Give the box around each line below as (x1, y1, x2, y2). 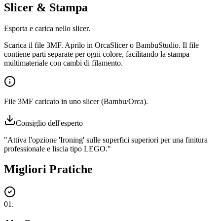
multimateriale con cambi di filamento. (4, 58, 123, 67)
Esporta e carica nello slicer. (4, 24, 90, 33)
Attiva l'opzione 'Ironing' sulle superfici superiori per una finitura (7, 135, 208, 144)
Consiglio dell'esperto (16, 118, 83, 127)
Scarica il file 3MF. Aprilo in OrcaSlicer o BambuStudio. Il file (4, 40, 199, 49)
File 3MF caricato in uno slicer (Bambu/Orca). (4, 97, 148, 106)
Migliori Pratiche (4, 163, 93, 176)
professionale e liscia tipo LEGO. (4, 144, 108, 153)
